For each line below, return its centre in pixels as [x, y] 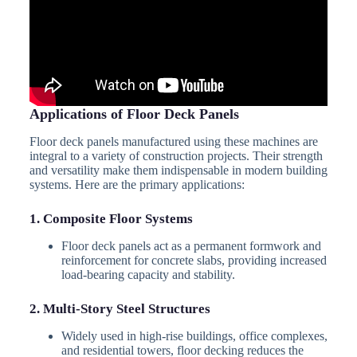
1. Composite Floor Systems [111, 219]
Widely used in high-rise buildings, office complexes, [194, 336]
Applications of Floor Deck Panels [134, 114]
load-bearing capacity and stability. [148, 275]
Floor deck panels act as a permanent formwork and [191, 246]
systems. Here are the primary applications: [137, 185]
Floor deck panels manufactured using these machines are [173, 142]
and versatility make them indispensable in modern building [178, 171]
